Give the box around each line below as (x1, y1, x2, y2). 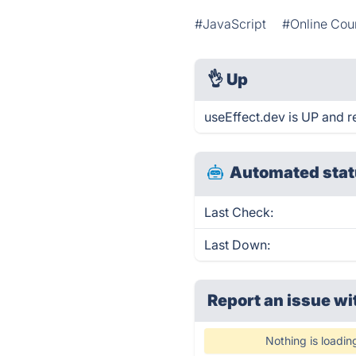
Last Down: (204, 237, 271, 253)
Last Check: (204, 204, 274, 220)
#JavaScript (195, 16, 267, 32)
